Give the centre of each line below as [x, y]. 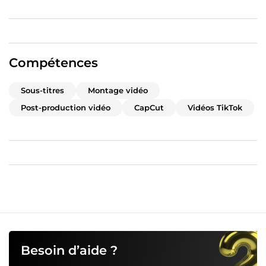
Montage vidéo [118, 90]
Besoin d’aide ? [69, 250]
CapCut [149, 107]
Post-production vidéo [66, 107]
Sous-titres [42, 90]
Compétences [53, 62]
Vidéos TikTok [215, 107]
